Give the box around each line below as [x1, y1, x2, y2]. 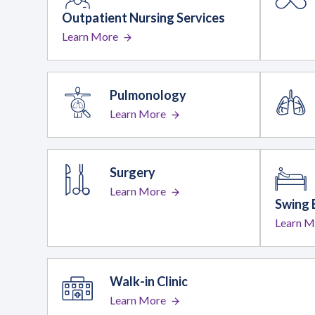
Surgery [110, 165, 156, 181]
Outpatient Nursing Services [62, 10, 226, 26]
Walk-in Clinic [110, 274, 188, 290]
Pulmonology [110, 87, 187, 103]
